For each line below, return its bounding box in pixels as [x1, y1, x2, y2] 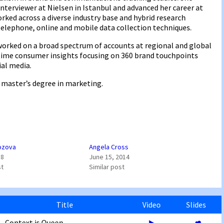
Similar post [89, 162, 124, 172]
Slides [186, 200, 206, 210]
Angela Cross [89, 142, 128, 152]
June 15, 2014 [89, 152, 129, 162]
